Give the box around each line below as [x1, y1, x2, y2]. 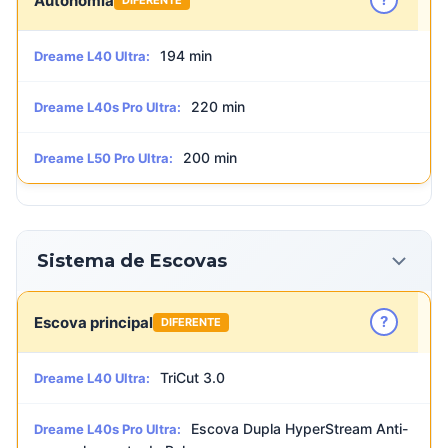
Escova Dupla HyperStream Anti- [191, 420, 408, 437]
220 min [191, 98, 245, 115]
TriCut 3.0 [160, 369, 225, 386]
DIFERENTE [161, 314, 221, 329]
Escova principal [34, 312, 153, 332]
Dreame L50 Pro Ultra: [34, 150, 173, 166]
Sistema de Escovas [37, 249, 227, 272]
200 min [183, 149, 237, 166]
